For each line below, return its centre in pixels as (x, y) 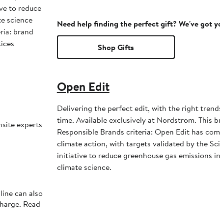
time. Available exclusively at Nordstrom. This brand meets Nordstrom (127, 120)
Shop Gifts (116, 47)
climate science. (85, 167)
